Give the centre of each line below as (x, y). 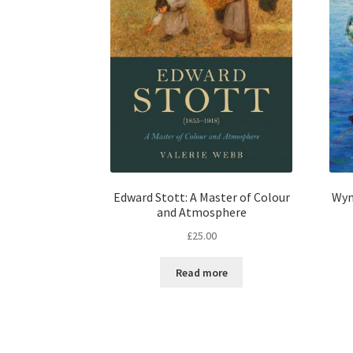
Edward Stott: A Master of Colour (201, 197)
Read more (201, 272)
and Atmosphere (201, 212)
